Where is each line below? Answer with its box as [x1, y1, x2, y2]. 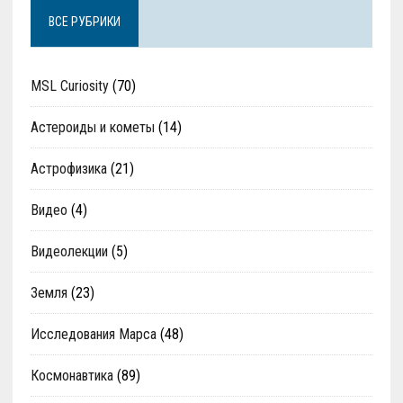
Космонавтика [30, 366, 113, 384]
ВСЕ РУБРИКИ [48, 13, 121, 29]
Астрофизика [30, 159, 107, 177]
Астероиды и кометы [30, 118, 155, 136]
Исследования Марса [30, 325, 157, 343]
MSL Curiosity [30, 76, 109, 94]
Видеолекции [30, 242, 108, 260]
